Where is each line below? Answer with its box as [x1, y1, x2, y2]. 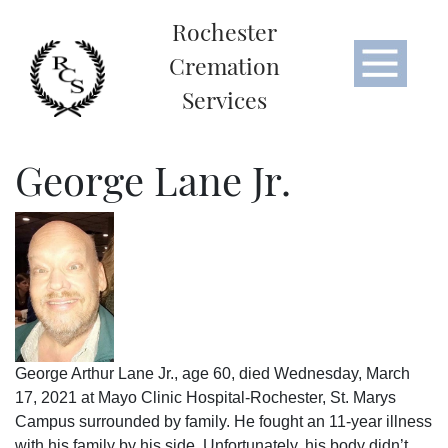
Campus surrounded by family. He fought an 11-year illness [15, 413, 432, 431]
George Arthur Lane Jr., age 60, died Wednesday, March [15, 365, 410, 383]
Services [181, 84, 267, 115]
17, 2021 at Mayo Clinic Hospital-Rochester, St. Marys [15, 389, 396, 407]
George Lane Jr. [15, 153, 291, 207]
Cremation [168, 50, 280, 81]
